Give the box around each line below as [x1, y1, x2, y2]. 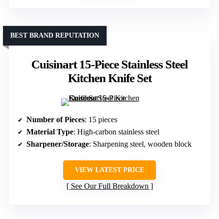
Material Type [26, 128, 73, 136]
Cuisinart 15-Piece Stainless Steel [31, 58, 188, 71]
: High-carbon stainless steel [73, 128, 159, 136]
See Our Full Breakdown [70, 182, 149, 191]
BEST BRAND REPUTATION [10, 32, 99, 40]
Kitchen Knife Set [67, 71, 152, 85]
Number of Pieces [26, 115, 85, 124]
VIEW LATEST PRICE [75, 166, 144, 174]
